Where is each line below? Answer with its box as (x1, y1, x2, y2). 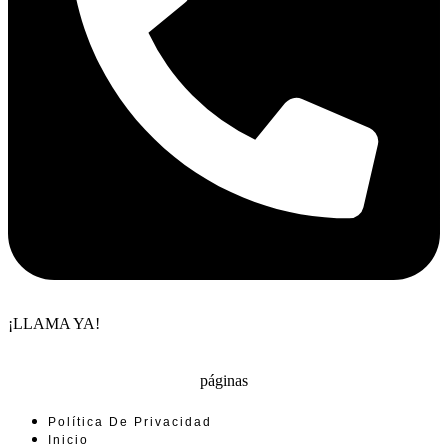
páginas (200, 372, 248, 390)
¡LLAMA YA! (8, 315, 100, 333)
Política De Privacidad (48, 414, 212, 429)
